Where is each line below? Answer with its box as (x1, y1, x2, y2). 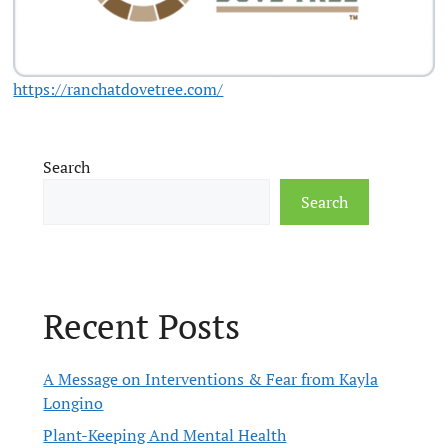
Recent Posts (43, 303, 241, 350)
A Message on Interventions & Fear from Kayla (43, 368, 379, 391)
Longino (43, 392, 104, 415)
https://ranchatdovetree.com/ (13, 78, 224, 101)
